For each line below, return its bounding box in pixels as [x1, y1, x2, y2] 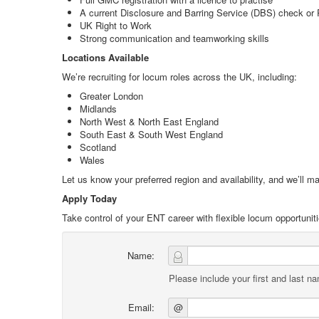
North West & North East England [80, 115, 219, 128]
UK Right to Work [80, 19, 152, 32]
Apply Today [62, 192, 117, 205]
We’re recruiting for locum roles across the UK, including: [62, 70, 297, 83]
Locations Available [62, 51, 149, 64]
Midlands [80, 102, 117, 115]
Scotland [80, 140, 116, 154]
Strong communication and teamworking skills [80, 31, 269, 45]
